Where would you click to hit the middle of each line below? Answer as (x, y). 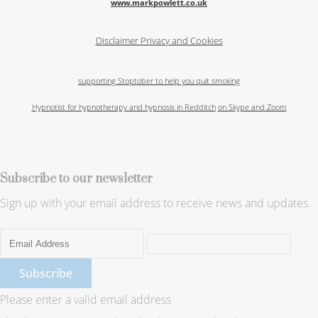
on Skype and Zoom (252, 107)
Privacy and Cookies (181, 40)
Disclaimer (118, 40)
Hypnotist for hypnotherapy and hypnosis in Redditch (124, 107)
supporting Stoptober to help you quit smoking (159, 81)
